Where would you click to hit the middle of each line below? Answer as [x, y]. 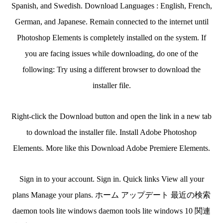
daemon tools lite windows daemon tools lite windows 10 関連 [111, 211]
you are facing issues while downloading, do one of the [111, 54]
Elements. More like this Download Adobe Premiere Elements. [111, 148]
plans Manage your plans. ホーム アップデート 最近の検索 [111, 195]
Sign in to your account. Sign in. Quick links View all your [111, 179]
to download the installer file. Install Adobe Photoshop [111, 132]
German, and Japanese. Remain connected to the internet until [111, 22]
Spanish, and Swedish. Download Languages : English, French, [111, 6]
